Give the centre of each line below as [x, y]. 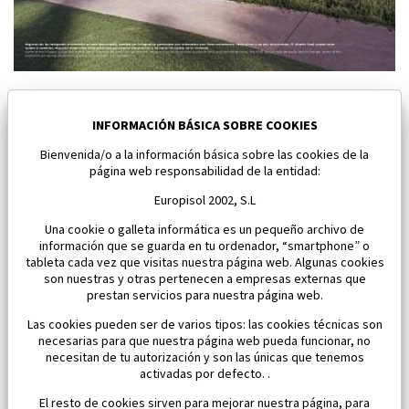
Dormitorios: [56, 158]
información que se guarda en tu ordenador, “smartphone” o [204, 246]
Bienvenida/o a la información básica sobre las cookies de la [204, 155]
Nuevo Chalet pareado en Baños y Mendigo [166, 103]
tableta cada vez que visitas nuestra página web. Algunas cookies [204, 263]
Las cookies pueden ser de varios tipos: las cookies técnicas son [204, 325]
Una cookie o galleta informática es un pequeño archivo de [204, 230]
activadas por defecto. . [204, 374]
